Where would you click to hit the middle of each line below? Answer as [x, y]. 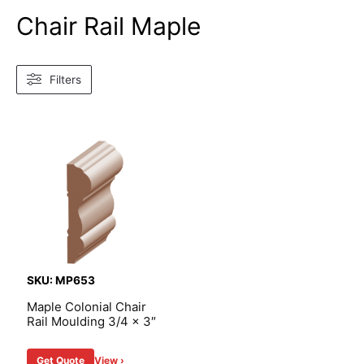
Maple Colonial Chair [87, 306]
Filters [65, 79]
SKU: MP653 [61, 280]
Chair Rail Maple [108, 26]
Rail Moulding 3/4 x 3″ [91, 321]
